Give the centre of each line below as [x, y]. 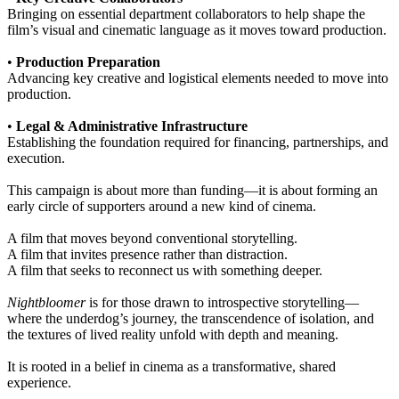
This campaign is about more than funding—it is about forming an [192, 191]
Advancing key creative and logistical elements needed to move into [198, 78]
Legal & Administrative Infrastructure [132, 126]
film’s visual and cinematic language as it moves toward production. [199, 30]
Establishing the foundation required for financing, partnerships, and [198, 142]
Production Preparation [88, 62]
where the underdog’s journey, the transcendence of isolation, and [191, 319]
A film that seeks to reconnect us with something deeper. [165, 271]
